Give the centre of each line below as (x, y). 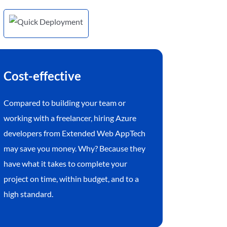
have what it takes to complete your (66, 164)
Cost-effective (43, 76)
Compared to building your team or (65, 103)
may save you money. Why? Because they (75, 148)
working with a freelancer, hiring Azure (70, 118)
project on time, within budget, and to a (71, 179)
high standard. (29, 194)
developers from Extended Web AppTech (75, 133)
